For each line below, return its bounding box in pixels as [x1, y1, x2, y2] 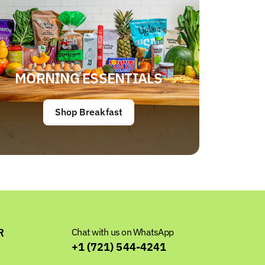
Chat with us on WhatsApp [72, 225, 173, 238]
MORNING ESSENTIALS [15, 68, 163, 88]
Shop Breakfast [55, 105, 122, 118]
